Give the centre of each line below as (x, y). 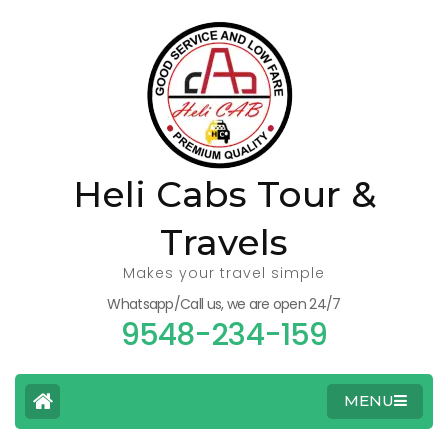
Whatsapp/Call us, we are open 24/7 (224, 304)
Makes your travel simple (224, 273)
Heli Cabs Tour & (224, 194)
